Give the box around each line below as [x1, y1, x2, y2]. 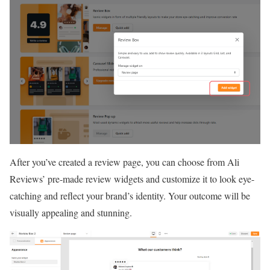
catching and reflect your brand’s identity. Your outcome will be [10, 189, 250, 202]
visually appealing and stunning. [10, 206, 132, 219]
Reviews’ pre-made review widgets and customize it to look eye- [10, 172, 254, 186]
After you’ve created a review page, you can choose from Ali [10, 155, 239, 169]
